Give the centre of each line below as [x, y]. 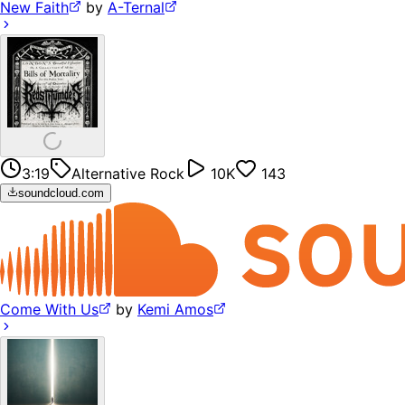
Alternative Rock [128, 173]
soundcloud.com [61, 193]
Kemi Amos [175, 310]
